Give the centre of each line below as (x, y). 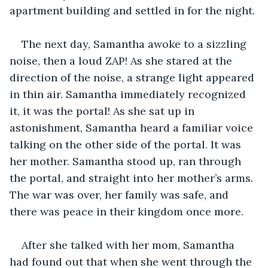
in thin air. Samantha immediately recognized (129, 94)
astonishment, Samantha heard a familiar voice (133, 127)
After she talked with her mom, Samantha (130, 245)
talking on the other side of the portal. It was (127, 144)
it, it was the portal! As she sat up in (103, 111)
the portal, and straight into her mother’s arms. (133, 178)
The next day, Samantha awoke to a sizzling (135, 44)
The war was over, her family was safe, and (121, 194)
